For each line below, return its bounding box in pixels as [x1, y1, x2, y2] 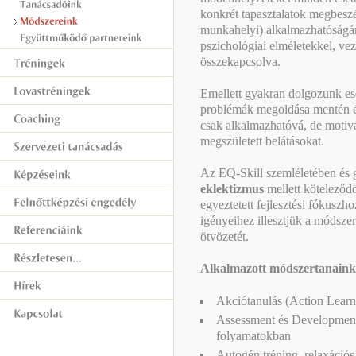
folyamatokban [216, 329, 291, 342]
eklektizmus [200, 182, 267, 195]
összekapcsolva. [200, 55, 281, 68]
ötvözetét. [200, 230, 249, 243]
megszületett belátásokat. [200, 134, 324, 148]
